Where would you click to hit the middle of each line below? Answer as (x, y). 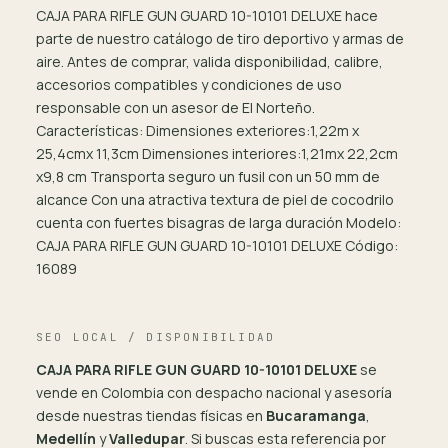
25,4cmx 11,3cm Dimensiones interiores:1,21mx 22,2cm (217, 153)
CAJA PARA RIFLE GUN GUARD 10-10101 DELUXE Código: (217, 245)
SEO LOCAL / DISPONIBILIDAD (156, 337)
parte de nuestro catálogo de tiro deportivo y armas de (220, 38)
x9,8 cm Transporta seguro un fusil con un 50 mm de (208, 176)
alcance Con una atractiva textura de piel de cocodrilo (215, 199)
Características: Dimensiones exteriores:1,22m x (197, 130)
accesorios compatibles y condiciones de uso (189, 84)
